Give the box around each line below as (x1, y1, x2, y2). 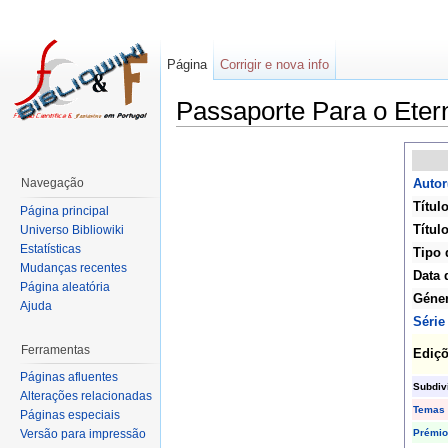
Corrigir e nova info (220, 57, 330, 72)
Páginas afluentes (20, 370, 118, 385)
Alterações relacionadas (20, 389, 152, 404)
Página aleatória (20, 279, 110, 294)
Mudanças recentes (20, 260, 127, 275)
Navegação (21, 176, 84, 190)
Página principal (20, 203, 109, 218)
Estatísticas (20, 241, 81, 256)
